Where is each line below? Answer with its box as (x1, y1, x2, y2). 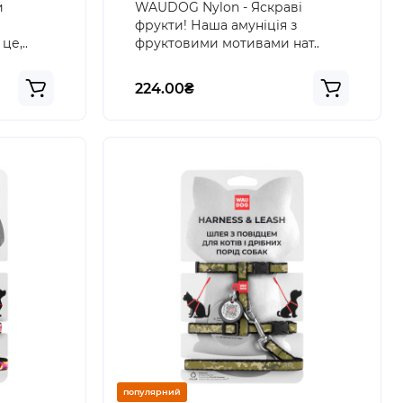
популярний (122, 386, 181, 397)
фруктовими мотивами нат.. (134, 35, 319, 51)
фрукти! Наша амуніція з (134, 17, 297, 33)
